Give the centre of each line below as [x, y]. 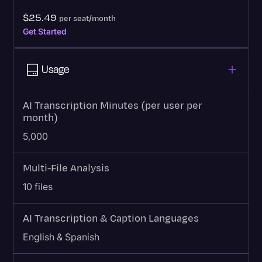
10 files [38, 187]
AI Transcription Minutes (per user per [113, 106]
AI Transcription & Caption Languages [111, 219]
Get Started [45, 32]
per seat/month [88, 19]
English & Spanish [61, 237]
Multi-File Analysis [66, 169]
